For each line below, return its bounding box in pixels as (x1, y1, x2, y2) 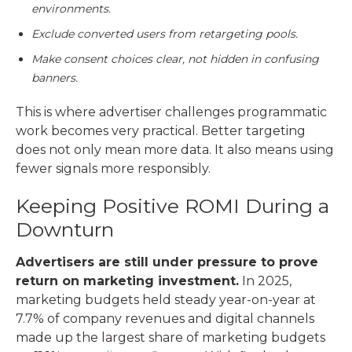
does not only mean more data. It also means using (16, 142, 334, 158)
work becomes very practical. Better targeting (16, 123, 306, 139)
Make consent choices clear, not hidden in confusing (31, 52, 319, 67)
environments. (31, 2, 111, 16)
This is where (16, 104, 99, 120)
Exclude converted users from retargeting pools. (31, 27, 298, 42)
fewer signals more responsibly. (16, 161, 211, 177)
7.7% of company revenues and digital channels (16, 311, 314, 327)
